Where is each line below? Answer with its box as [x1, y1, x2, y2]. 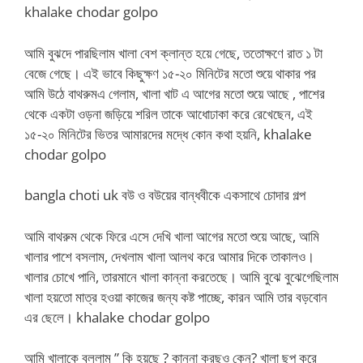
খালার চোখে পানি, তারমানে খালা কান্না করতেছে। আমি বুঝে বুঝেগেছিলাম [24, 267, 339, 286]
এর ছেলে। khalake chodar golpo [24, 307, 210, 327]
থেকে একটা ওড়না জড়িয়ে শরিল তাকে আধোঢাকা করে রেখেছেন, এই [24, 104, 313, 123]
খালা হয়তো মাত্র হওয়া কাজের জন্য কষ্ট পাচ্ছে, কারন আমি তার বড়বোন [24, 287, 327, 306]
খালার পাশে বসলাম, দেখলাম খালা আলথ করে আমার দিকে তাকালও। [24, 246, 314, 266]
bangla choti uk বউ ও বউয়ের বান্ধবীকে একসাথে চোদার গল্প [24, 186, 305, 204]
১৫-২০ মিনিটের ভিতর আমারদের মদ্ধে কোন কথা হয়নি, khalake [24, 124, 312, 143]
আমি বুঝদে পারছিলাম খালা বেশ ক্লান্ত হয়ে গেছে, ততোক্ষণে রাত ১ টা [24, 43, 322, 62]
